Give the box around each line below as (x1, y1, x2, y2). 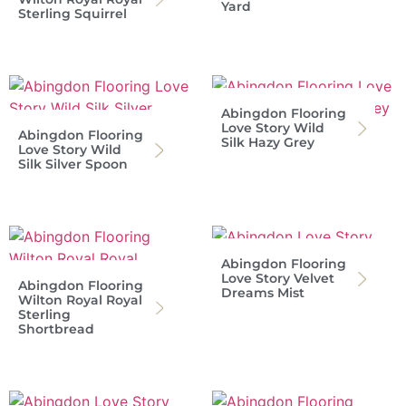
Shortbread (18, 320, 94, 337)
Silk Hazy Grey (221, 133, 314, 150)
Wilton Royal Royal (18, 291, 142, 308)
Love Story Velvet (221, 269, 334, 286)
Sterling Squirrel (18, 5, 127, 22)
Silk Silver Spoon (18, 155, 128, 172)
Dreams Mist (221, 284, 304, 301)
